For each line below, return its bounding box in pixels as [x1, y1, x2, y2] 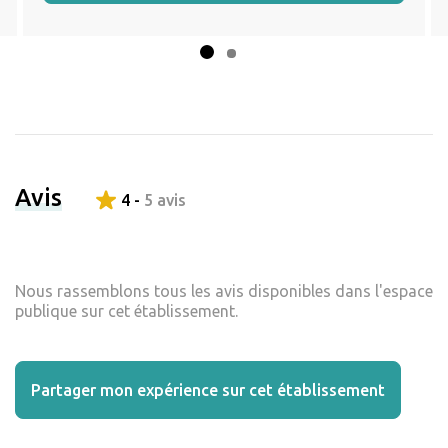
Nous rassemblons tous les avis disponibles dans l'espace [15, 282, 433, 301]
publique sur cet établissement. [15, 302, 238, 321]
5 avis [144, 191, 186, 210]
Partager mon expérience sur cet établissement [31, 381, 385, 400]
